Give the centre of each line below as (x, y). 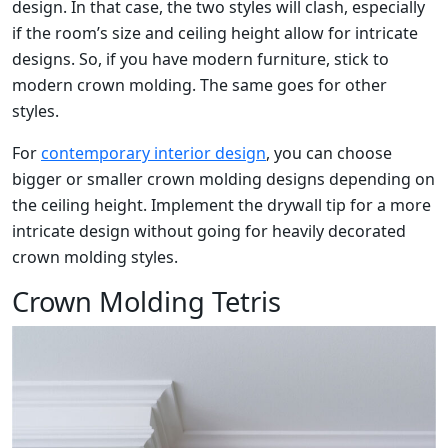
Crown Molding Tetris (146, 301)
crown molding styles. (95, 256)
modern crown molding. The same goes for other (199, 84)
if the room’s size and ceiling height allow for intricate (215, 32)
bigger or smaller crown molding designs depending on (223, 178)
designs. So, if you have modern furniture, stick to (200, 58)
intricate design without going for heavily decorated (209, 230)
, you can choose (329, 152)
